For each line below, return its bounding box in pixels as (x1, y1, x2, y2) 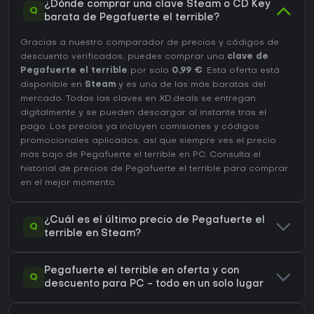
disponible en (20, 81, 85, 90)
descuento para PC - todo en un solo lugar (44, 280, 264, 289)
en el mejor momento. (20, 179, 116, 188)
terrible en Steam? (44, 229, 141, 239)
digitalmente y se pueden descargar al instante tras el (20, 109, 266, 118)
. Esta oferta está (203, 67, 280, 76)
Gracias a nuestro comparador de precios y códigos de (20, 39, 279, 48)
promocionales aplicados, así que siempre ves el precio (20, 137, 276, 146)
